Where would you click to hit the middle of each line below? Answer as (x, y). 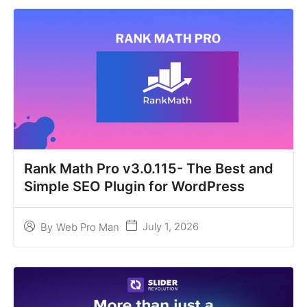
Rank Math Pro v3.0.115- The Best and (149, 169)
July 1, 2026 (171, 227)
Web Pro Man (88, 227)
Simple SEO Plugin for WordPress (134, 187)
